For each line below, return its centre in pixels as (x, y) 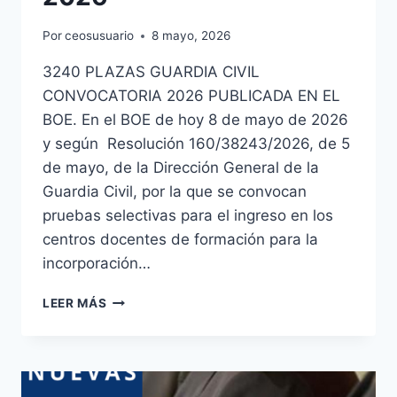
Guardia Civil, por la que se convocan (175, 192)
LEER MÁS (75, 304)
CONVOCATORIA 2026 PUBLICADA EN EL (191, 96)
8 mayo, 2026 (191, 36)
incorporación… (97, 264)
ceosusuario (100, 36)
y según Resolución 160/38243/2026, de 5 (196, 144)
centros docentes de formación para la (180, 240)
